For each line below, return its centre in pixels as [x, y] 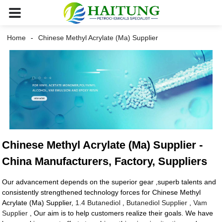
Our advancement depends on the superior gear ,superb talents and [109, 182]
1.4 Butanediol [98, 203]
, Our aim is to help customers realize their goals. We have [121, 213]
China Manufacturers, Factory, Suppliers [105, 162]
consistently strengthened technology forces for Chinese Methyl [102, 193]
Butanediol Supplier [157, 203]
